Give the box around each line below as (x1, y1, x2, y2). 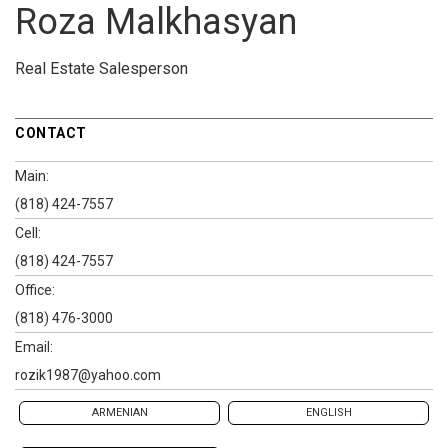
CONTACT (15, 124, 87, 141)
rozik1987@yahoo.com (15, 366, 161, 383)
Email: (15, 338, 53, 355)
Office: (15, 281, 55, 298)
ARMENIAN (91, 405, 148, 419)
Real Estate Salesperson (15, 58, 188, 78)
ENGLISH (305, 405, 352, 419)
